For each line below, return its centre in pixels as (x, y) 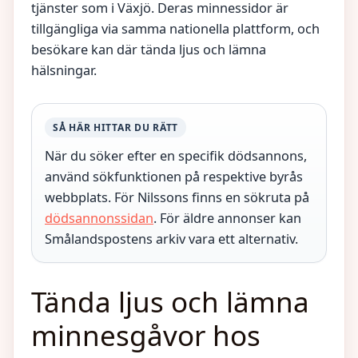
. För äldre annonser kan (227, 218)
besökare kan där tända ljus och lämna (149, 50)
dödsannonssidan (99, 218)
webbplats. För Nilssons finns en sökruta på (177, 197)
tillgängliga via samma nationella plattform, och (175, 29)
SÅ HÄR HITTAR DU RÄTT (116, 127)
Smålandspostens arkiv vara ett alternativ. (171, 239)
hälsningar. (64, 70)
